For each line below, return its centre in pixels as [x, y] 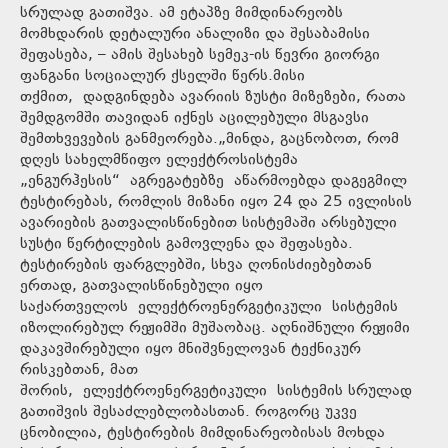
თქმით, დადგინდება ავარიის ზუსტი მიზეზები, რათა [213, 97]
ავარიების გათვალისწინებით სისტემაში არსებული [208, 223]
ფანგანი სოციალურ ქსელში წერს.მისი [162, 76]
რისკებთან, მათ [79, 370]
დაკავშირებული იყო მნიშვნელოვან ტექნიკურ [190, 349]
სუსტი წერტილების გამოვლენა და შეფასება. [186, 244]
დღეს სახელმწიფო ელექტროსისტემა [159, 160]
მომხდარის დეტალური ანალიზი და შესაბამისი [195, 34]
